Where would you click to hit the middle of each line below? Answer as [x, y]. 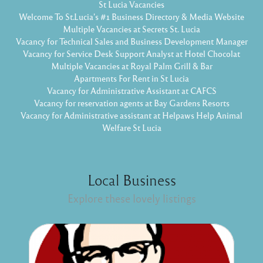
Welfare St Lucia [131, 128]
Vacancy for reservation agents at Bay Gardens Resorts [131, 103]
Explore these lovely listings [131, 198]
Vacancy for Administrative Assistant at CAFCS [131, 91]
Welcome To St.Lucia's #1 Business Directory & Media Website [131, 17]
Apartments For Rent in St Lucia [131, 78]
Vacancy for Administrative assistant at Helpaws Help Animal [131, 115]
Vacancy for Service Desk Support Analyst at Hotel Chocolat [131, 54]
